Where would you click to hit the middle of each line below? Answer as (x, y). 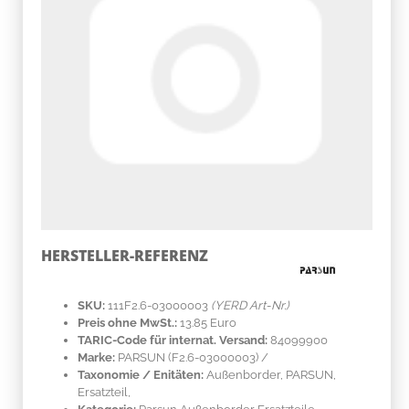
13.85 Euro (208, 322)
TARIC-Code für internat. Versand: (173, 340)
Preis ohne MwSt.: (127, 322)
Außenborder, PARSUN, (270, 374)
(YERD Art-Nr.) (250, 305)
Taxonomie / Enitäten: (141, 374)
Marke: (96, 357)
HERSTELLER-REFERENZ (125, 255)
